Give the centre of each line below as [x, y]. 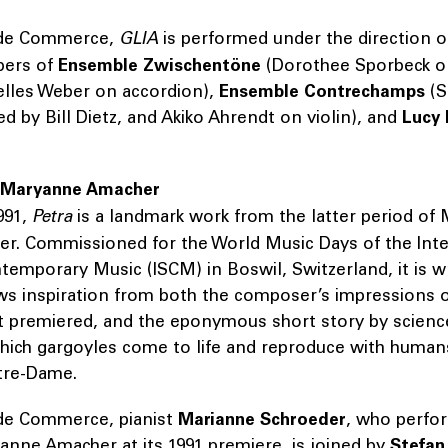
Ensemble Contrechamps [324, 91]
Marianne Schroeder [262, 419]
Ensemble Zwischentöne [159, 65]
